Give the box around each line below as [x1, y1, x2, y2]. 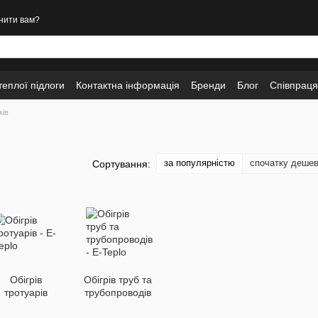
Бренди [191, 79, 226, 91]
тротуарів [4, 287, 48, 298]
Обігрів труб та [84, 274, 152, 285]
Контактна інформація [76, 79, 180, 91]
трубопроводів [84, 287, 151, 298]
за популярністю [164, 158, 235, 168]
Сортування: [92, 158, 150, 170]
